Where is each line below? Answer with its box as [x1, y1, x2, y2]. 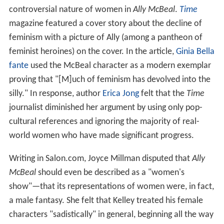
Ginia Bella [175, 46, 214, 56]
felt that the [138, 88, 186, 98]
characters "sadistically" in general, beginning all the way [8, 209, 213, 219]
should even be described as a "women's [35, 167, 184, 177]
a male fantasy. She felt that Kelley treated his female [8, 195, 203, 205]
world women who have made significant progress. [8, 130, 194, 140]
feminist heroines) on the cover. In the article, [8, 46, 176, 56]
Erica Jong [102, 88, 139, 98]
